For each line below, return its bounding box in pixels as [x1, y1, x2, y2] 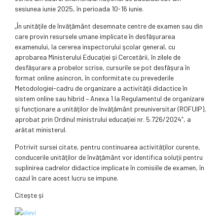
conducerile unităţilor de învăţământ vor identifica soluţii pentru [15, 153, 203, 162]
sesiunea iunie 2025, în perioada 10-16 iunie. [15, 4, 144, 13]
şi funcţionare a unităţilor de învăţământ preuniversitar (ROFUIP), [15, 105, 206, 113]
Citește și [15, 191, 43, 200]
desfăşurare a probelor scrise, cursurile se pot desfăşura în [15, 63, 190, 72]
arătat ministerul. [15, 125, 67, 134]
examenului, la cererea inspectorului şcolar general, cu [15, 42, 175, 51]
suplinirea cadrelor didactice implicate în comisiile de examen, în [15, 163, 204, 172]
